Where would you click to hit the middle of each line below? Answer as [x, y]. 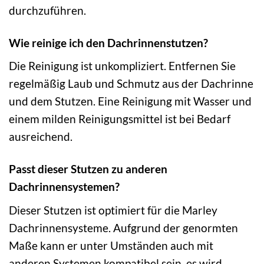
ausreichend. [41, 137]
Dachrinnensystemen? [64, 187]
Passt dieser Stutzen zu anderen [88, 169]
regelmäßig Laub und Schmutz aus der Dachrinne [131, 84]
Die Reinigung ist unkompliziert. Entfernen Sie [122, 66]
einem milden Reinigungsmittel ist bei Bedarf [120, 119]
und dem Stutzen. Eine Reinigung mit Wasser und [130, 101]
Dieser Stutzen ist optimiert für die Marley [113, 210]
